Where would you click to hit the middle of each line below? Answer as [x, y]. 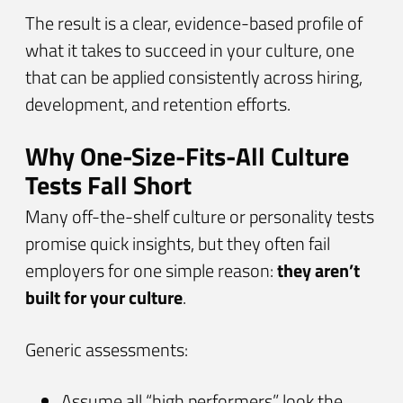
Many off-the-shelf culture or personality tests [200, 217]
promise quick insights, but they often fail [178, 244]
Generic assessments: [107, 349]
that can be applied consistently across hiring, [194, 76]
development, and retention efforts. [158, 103]
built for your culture [104, 298]
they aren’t [318, 271]
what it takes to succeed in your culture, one [190, 49]
